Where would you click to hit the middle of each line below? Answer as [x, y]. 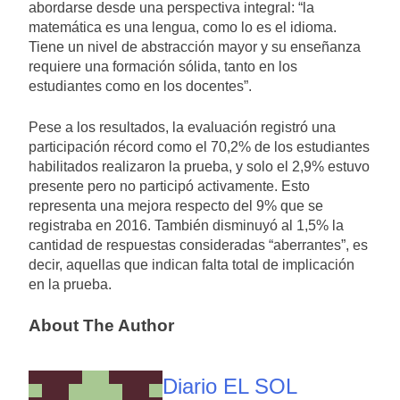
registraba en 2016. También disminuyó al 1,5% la [186, 226]
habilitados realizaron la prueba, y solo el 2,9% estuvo [199, 167]
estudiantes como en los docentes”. [140, 87]
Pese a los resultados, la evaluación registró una [182, 128]
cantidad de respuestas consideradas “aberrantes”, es [198, 246]
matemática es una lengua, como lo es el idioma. [183, 28]
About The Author [101, 326]
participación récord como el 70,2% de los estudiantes [199, 147]
